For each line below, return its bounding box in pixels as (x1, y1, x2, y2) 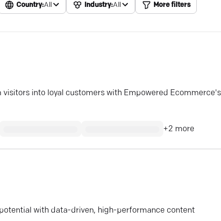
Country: (16, 1, 44, 9)
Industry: (84, 1, 113, 9)
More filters (153, 1, 190, 9)
